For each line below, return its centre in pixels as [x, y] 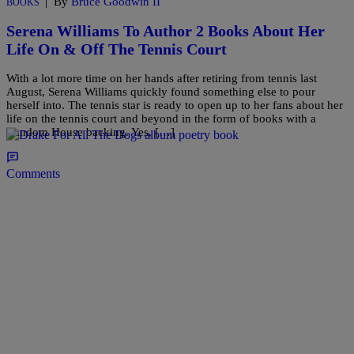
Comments [33, 173]
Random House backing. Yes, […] [90, 132]
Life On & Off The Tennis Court [117, 49]
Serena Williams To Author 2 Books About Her [166, 30]
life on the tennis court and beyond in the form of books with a [161, 118]
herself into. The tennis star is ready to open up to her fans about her [175, 105]
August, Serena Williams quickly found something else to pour [161, 91]
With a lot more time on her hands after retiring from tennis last [162, 78]
